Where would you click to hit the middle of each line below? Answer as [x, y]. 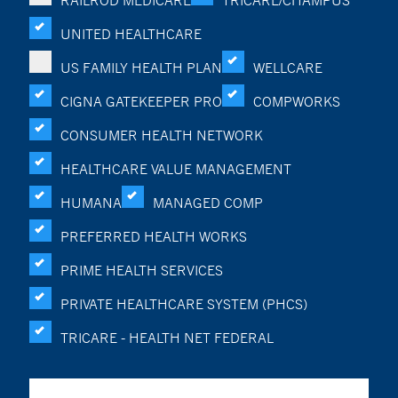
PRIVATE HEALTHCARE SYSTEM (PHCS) [184, 304]
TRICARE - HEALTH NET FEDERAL [167, 338]
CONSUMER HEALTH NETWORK [162, 135]
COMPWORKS [297, 101]
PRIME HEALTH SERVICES [142, 270]
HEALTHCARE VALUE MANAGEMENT [176, 169]
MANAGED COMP [208, 203]
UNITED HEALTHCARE [131, 34]
